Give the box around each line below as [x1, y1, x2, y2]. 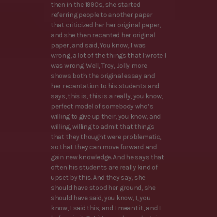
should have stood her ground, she [51, 184, 155, 192]
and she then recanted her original [51, 31, 155, 40]
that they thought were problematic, [51, 133, 162, 141]
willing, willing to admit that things [51, 123, 155, 131]
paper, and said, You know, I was [51, 41, 146, 50]
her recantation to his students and [51, 82, 160, 91]
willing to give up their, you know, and [51, 112, 161, 121]
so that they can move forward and [51, 143, 157, 152]
